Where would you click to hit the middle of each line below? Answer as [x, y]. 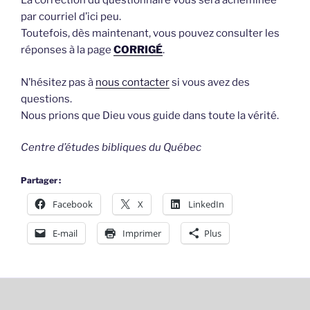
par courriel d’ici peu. [71, 17]
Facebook [73, 204]
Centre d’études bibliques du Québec [111, 147]
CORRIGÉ [138, 50]
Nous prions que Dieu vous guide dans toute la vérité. [150, 115]
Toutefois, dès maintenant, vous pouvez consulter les [150, 33]
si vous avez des [210, 82]
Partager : [41, 180]
